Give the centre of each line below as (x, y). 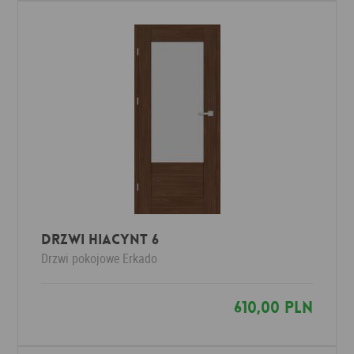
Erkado (140, 258)
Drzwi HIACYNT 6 (100, 239)
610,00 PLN (273, 307)
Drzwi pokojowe (81, 258)
